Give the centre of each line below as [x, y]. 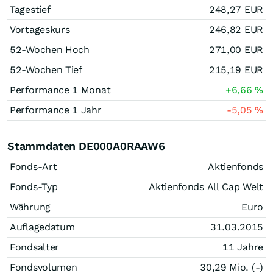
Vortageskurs [40, 30]
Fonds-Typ [34, 187]
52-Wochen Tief [46, 70]
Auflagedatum [42, 227]
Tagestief [30, 9]
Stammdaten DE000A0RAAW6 [86, 146]
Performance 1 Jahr [56, 110]
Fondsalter [34, 247]
